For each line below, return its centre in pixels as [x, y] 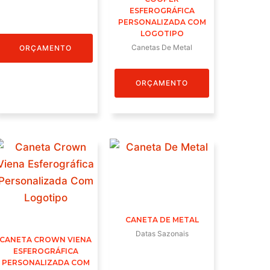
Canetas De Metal [162, 47]
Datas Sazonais [162, 233]
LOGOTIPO [162, 33]
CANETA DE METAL [162, 219]
